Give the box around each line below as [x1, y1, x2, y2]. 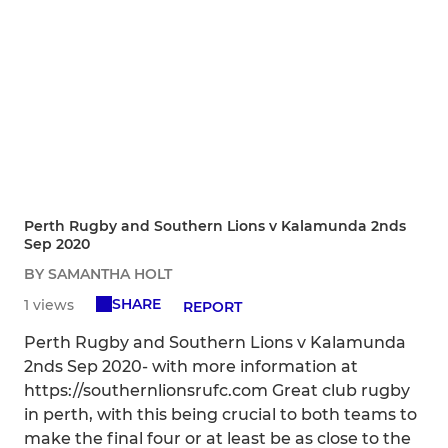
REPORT [183, 298, 243, 317]
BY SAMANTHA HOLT [24, 265, 172, 284]
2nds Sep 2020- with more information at [24, 357, 358, 377]
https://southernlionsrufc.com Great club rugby [24, 381, 410, 401]
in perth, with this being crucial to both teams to [24, 405, 417, 425]
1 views [24, 296, 74, 315]
